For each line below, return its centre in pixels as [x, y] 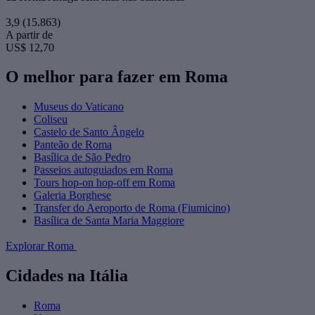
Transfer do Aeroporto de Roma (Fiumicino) [132, 208]
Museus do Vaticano [79, 107]
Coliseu [51, 120]
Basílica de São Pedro [82, 157]
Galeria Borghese [72, 195]
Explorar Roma [41, 246]
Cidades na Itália [67, 276]
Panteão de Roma [73, 145]
